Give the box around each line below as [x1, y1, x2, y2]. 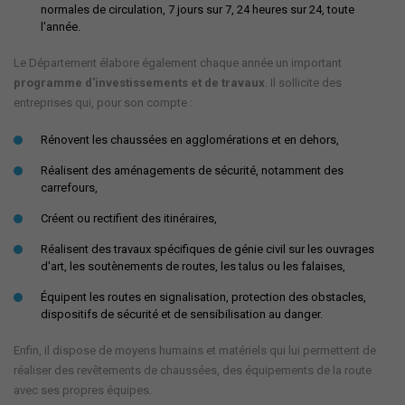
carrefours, [41, 180, 98, 194]
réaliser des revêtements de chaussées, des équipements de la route [14, 363, 372, 377]
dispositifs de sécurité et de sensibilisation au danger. [41, 306, 323, 321]
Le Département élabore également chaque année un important [14, 55, 342, 70]
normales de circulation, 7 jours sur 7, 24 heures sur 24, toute [41, 2, 354, 16]
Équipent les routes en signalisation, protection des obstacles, [41, 289, 366, 304]
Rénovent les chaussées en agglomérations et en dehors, [41, 132, 339, 146]
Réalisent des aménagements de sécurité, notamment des [41, 163, 344, 177]
